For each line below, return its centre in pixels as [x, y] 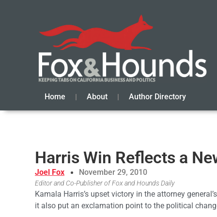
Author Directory [157, 97]
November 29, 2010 [113, 172]
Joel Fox [50, 172]
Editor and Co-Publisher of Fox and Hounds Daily [105, 184]
